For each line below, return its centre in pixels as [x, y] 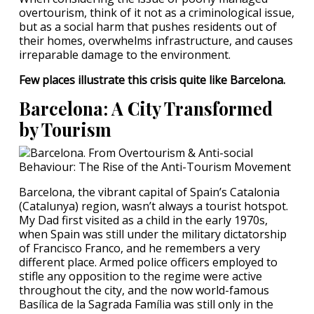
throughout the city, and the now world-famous [144, 290]
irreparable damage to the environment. [125, 55]
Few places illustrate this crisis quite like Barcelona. [152, 80]
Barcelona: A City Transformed [146, 108]
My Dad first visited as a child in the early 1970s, [143, 220]
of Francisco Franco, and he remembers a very [139, 248]
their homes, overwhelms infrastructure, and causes [156, 41]
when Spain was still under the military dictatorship [153, 234]
